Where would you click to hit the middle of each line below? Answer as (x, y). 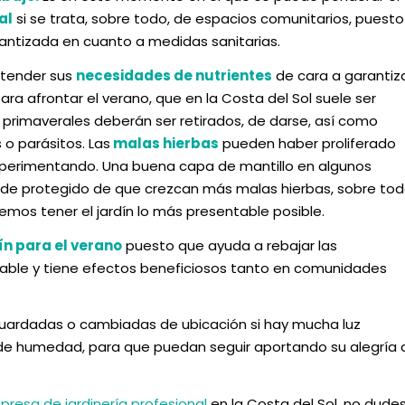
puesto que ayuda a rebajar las (230, 245)
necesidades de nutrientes (174, 75)
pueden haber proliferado (307, 143)
